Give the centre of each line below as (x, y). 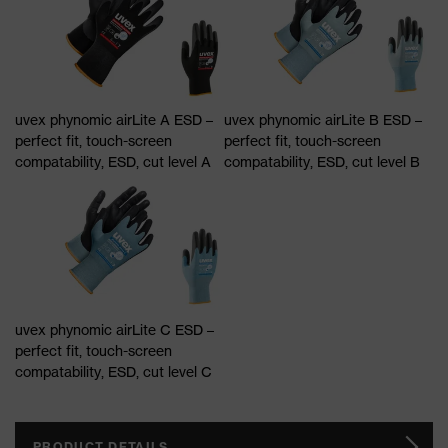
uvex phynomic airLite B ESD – (323, 119)
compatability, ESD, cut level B (322, 161)
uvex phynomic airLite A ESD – (114, 119)
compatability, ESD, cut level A (113, 161)
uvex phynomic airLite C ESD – (114, 330)
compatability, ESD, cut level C (113, 372)
